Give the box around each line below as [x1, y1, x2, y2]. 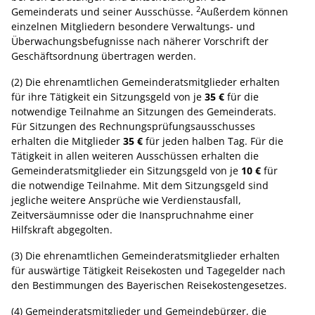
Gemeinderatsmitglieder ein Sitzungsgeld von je [11, 164, 241, 178]
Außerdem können [200, 5, 288, 19]
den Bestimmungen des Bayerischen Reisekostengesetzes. [11, 278, 287, 292]
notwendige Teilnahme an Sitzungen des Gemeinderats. [11, 105, 276, 119]
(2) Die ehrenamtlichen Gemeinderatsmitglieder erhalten [11, 75, 280, 89]
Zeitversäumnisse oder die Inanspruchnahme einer [11, 208, 254, 222]
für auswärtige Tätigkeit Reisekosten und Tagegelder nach [11, 264, 285, 278]
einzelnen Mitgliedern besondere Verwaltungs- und [11, 20, 255, 34]
